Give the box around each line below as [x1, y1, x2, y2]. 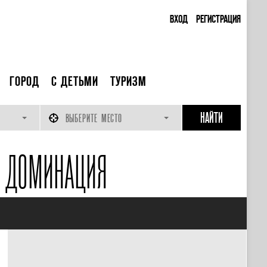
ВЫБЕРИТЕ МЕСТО [65, 112, 123, 125]
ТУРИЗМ [110, 74, 147, 88]
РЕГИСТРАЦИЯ [195, 13, 241, 24]
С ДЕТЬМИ [51, 74, 98, 88]
